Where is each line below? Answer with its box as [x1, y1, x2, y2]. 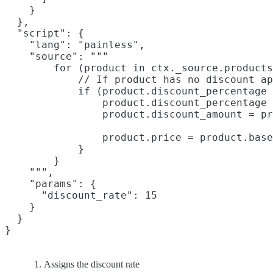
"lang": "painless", [5, 38, 145, 51]
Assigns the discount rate [44, 258, 140, 269]
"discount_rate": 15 [5, 189, 157, 201]
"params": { [5, 177, 96, 190]
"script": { [5, 27, 84, 39]
